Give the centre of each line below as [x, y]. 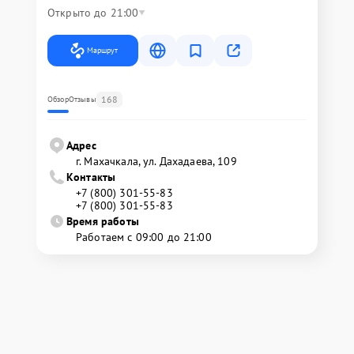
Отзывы [82, 100]
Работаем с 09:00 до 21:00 [144, 237]
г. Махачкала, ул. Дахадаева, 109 [156, 162]
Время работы [103, 222]
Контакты [91, 177]
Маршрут [102, 51]
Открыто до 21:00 [93, 13]
